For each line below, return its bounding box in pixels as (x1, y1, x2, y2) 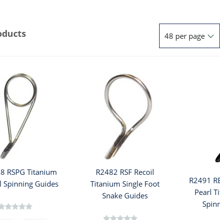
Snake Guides (102, 191, 148, 201)
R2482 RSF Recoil (96, 167, 155, 177)
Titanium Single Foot (90, 179, 160, 189)
